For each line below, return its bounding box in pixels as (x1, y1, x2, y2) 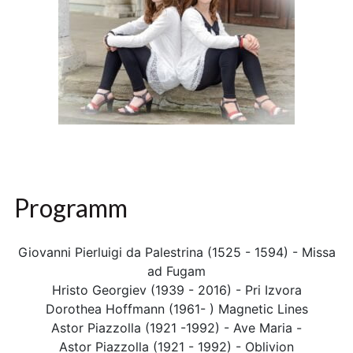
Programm (14, 192, 128, 224)
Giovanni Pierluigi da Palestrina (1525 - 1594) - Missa (17, 244, 336, 261)
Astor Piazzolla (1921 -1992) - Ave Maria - (51, 320, 302, 336)
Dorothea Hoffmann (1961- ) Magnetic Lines (45, 301, 308, 318)
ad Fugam (147, 263, 206, 280)
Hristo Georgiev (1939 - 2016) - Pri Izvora (51, 282, 302, 299)
